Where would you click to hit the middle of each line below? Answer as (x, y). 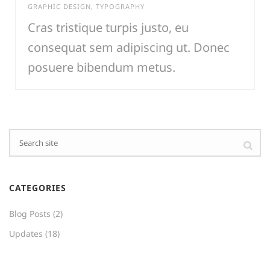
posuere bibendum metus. (102, 67)
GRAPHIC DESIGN (59, 6)
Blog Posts (30, 213)
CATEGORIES (38, 187)
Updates (26, 233)
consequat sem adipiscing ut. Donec (129, 47)
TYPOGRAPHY (120, 6)
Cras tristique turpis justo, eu (108, 27)
